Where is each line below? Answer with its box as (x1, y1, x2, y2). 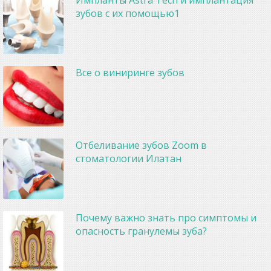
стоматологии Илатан (76, 152, 181, 166)
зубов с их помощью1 (76, 7, 180, 21)
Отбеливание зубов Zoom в (76, 139, 207, 152)
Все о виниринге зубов (76, 66, 184, 80)
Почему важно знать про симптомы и (76, 211, 256, 225)
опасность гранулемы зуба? (76, 224, 207, 238)
